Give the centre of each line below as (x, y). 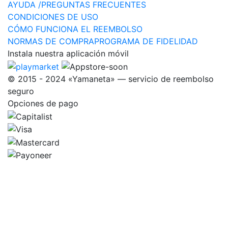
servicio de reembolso (171, 79)
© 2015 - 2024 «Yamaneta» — (68, 79)
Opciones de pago (43, 103)
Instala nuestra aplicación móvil (68, 54)
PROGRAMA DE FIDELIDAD (146, 41)
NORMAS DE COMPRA (51, 41)
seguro (21, 91)
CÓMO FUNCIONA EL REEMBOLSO (75, 29)
